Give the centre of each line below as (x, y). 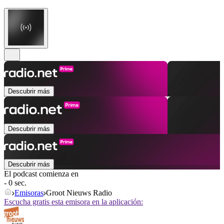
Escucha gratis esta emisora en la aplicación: (73, 202)
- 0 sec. (15, 183)
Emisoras (29, 193)
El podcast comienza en (41, 174)
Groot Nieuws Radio (79, 193)
